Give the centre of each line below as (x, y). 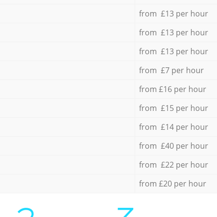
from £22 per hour (173, 164)
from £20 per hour (172, 183)
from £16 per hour (172, 89)
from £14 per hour (173, 127)
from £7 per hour (171, 70)
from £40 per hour (173, 146)
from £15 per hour (173, 108)
